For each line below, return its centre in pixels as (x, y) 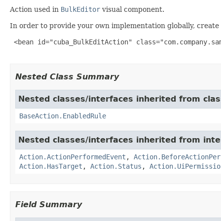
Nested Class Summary (67, 76)
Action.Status (116, 166)
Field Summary (49, 204)
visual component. (132, 9)
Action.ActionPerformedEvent (73, 157)
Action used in (35, 9)
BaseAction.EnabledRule (63, 116)
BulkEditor (80, 9)
